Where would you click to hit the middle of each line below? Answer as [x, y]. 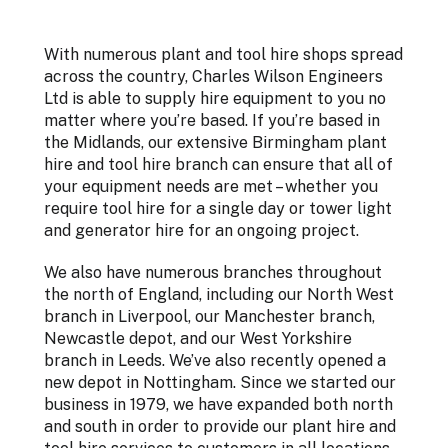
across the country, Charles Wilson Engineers [213, 77]
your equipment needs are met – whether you [211, 187]
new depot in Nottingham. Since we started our [220, 383]
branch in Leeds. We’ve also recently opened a [215, 361]
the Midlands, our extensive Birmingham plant [215, 143]
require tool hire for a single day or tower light [218, 209]
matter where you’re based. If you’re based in [212, 121]
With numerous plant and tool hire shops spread [223, 55]
